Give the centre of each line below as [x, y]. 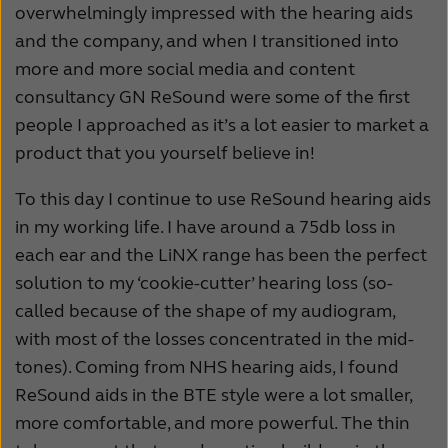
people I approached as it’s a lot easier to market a [222, 124]
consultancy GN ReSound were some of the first [212, 96]
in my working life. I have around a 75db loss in [205, 226]
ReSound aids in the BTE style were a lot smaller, [213, 394]
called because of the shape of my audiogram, [205, 310]
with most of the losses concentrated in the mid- [214, 338]
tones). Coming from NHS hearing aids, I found [207, 366]
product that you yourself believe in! [165, 152]
